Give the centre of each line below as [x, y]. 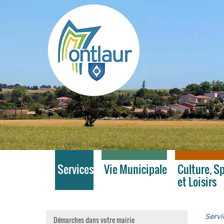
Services [75, 169]
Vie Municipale [135, 169]
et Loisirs [197, 181]
